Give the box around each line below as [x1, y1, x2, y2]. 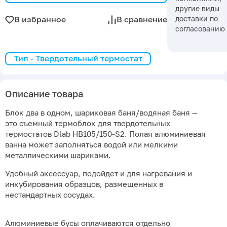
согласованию [175, 24, 225, 33]
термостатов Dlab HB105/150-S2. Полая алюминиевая [5, 130, 206, 139]
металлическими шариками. [5, 151, 111, 160]
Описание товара [5, 88, 83, 100]
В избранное [14, 14, 66, 25]
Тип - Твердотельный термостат [14, 53, 142, 64]
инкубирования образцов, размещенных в [5, 179, 163, 188]
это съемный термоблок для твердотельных [5, 119, 170, 128]
